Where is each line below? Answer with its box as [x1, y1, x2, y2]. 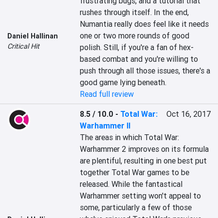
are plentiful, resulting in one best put [80, 156, 207, 165]
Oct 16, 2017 [166, 109, 211, 119]
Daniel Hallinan [7, 32, 58, 40]
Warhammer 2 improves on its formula [80, 144, 209, 154]
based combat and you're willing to [80, 54, 199, 64]
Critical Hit [7, 42, 39, 51]
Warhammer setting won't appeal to [80, 191, 201, 200]
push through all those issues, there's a [80, 66, 211, 75]
